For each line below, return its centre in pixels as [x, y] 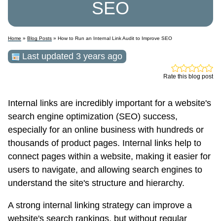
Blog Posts [39, 38]
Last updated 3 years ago [71, 56]
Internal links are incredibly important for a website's [110, 103]
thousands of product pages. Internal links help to [105, 143]
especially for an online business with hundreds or [106, 130]
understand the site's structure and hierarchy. [96, 183]
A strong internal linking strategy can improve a [100, 205]
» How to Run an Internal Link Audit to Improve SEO [112, 38]
